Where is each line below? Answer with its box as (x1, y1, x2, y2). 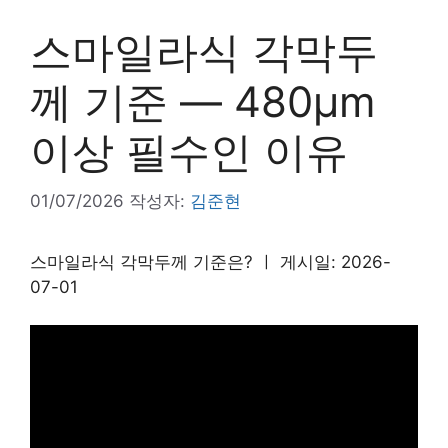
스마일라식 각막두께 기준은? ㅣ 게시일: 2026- (30, 251, 391, 272)
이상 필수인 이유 (30, 126, 348, 177)
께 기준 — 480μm (30, 76, 376, 127)
